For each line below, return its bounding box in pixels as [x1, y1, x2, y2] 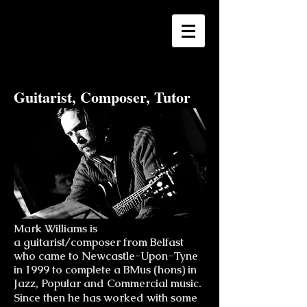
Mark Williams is [14, 221, 97, 236]
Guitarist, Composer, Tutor [14, 86, 191, 108]
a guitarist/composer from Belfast [14, 235, 184, 249]
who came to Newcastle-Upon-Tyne [14, 249, 198, 263]
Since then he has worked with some [14, 291, 197, 305]
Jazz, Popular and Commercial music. [14, 276, 201, 291]
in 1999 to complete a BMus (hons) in [14, 262, 197, 277]
